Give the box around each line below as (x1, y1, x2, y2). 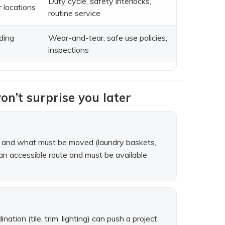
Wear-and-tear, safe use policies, (48, 32, 167, 43)
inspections (48, 44, 89, 55)
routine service (48, 8, 100, 18)
